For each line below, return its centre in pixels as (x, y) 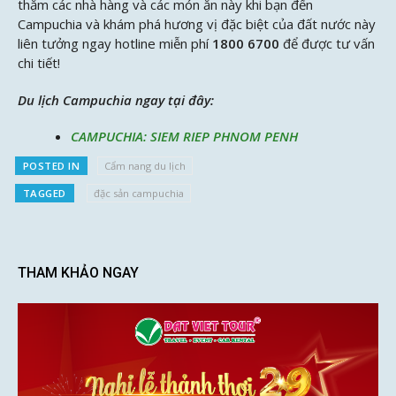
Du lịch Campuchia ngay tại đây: (116, 99)
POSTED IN (51, 166)
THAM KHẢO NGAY (78, 272)
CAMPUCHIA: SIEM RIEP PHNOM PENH (184, 137)
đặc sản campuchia (139, 193)
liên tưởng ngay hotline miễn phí (113, 44)
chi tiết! (39, 63)
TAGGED (44, 193)
